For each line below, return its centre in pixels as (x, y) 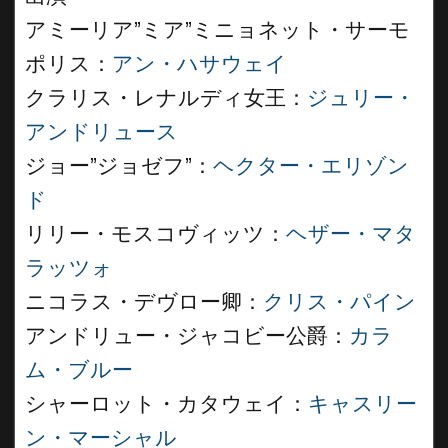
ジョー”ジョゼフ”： (119, 166)
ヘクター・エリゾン (311, 166)
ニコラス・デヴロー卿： (144, 302)
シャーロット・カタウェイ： (166, 404)
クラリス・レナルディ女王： (166, 98)
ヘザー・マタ (351, 234)
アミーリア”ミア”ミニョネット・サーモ (217, 30)
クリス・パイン (339, 302)
